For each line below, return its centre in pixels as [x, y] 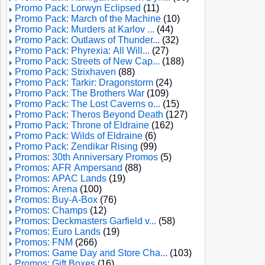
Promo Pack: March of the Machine [88, 19]
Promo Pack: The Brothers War [80, 93]
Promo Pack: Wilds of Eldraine [79, 136]
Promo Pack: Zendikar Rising [76, 146]
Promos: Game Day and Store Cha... [91, 253]
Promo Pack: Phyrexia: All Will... [82, 51]
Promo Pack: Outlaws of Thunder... [87, 40]
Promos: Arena [46, 189]
